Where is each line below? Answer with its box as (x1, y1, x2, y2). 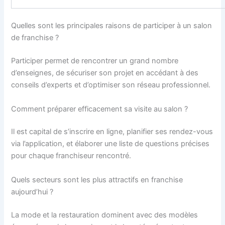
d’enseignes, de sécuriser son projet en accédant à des (11, 68, 199, 78)
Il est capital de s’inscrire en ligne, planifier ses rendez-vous (11, 127, 213, 137)
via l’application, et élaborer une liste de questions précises (11, 139, 210, 149)
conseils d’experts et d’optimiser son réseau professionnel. (11, 80, 211, 90)
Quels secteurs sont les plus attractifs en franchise (11, 175, 183, 184)
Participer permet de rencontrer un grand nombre (11, 56, 179, 66)
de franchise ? (11, 33, 59, 43)
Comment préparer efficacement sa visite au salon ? (11, 104, 188, 114)
